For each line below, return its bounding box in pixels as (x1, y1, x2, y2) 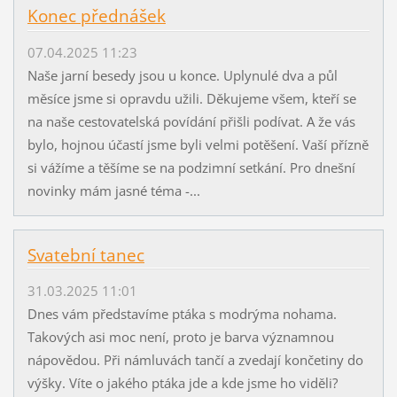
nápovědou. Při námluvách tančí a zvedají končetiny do (27, 350, 363, 369)
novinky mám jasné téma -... (27, 181, 200, 199)
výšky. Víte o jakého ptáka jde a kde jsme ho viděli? (27, 373, 338, 392)
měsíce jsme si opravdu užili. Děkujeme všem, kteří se (27, 89, 356, 107)
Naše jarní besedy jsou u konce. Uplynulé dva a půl (27, 66, 338, 84)
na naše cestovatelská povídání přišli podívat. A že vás (27, 112, 355, 130)
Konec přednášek (27, 4, 166, 28)
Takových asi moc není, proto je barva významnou (27, 327, 334, 346)
